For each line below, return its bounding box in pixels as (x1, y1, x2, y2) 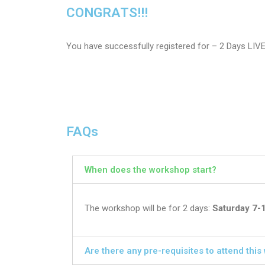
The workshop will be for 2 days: (85, 202, 212, 214)
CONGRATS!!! (66, 5, 148, 20)
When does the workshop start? (85, 164, 216, 175)
